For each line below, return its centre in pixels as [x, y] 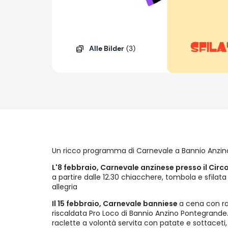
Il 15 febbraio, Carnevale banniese [116, 204]
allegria [65, 187]
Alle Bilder [107, 49]
